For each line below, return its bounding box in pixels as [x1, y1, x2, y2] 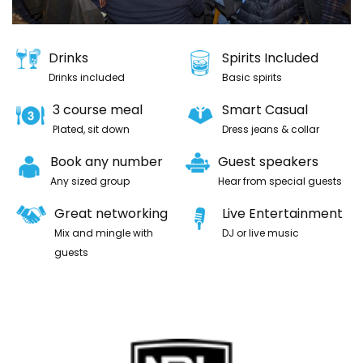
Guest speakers [218, 152, 318, 171]
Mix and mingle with [54, 225, 153, 240]
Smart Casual [222, 100, 308, 119]
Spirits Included [222, 48, 318, 67]
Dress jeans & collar [222, 122, 319, 136]
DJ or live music [222, 225, 299, 240]
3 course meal [53, 100, 143, 119]
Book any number [50, 152, 163, 171]
